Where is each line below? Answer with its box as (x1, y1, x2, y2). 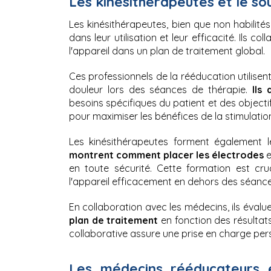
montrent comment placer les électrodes (69, 148, 266, 161)
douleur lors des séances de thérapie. (69, 83, 247, 96)
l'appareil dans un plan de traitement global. (69, 44, 265, 57)
